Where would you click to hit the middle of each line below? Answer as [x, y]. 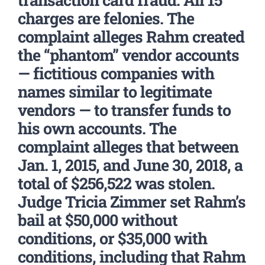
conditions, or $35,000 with [112, 238]
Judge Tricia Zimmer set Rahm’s [132, 201]
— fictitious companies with [116, 73]
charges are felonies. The [106, 18]
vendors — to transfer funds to [124, 110]
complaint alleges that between [128, 146]
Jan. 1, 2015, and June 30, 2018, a [130, 165]
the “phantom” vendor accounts [128, 55]
